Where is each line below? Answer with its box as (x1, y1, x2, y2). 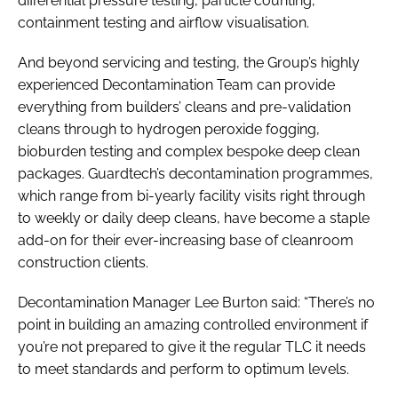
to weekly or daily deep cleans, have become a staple (18, 210, 370, 227)
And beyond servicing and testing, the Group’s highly (18, 54, 360, 72)
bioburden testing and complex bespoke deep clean (18, 143, 360, 161)
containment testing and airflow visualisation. (18, 14, 309, 32)
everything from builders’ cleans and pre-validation (18, 99, 351, 116)
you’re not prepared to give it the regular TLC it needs (18, 338, 366, 356)
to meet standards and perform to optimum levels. (18, 361, 349, 378)
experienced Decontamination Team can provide (18, 76, 335, 94)
